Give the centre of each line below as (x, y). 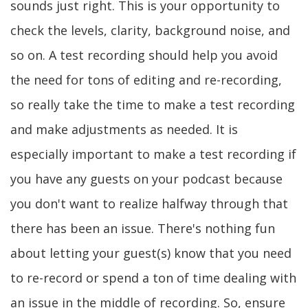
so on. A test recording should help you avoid (144, 55)
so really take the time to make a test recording (153, 104)
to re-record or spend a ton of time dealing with (153, 278)
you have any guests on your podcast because (146, 179)
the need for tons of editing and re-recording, (146, 80)
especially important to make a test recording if (153, 154)
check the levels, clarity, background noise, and (150, 30)
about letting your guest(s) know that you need (151, 253)
